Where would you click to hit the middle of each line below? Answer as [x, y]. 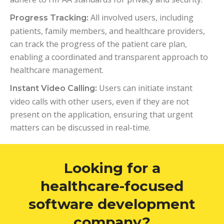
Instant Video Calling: [53, 88]
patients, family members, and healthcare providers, [107, 31]
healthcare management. [57, 70]
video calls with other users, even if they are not [99, 101]
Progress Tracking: [49, 17]
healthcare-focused [112, 186]
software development [112, 204]
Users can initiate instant [145, 88]
